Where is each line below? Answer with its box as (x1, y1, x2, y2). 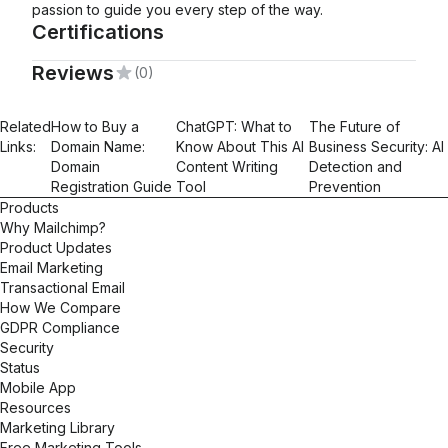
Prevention (309, 178, 382, 195)
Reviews (32, 61, 114, 85)
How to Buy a (51, 118, 139, 135)
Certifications (32, 20, 164, 44)
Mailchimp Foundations (44, 105, 193, 122)
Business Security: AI (309, 138, 445, 155)
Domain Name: (51, 138, 145, 155)
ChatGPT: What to (176, 118, 293, 135)
